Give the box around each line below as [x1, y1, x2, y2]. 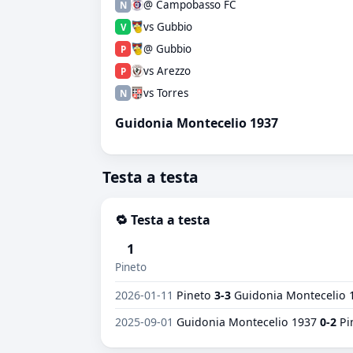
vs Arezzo [143, 64, 191, 78]
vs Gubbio [143, 20, 192, 34]
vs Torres [143, 86, 188, 100]
